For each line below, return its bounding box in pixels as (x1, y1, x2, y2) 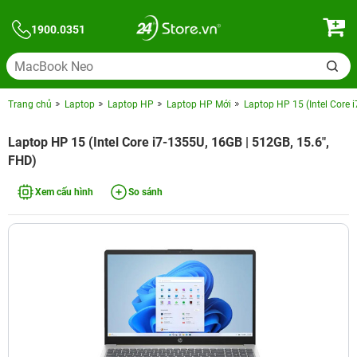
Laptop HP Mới (167, 99, 231, 110)
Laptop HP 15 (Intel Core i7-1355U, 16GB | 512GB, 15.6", (8, 135, 329, 150)
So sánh (128, 186, 163, 198)
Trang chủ (8, 99, 52, 110)
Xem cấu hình (35, 186, 93, 198)
